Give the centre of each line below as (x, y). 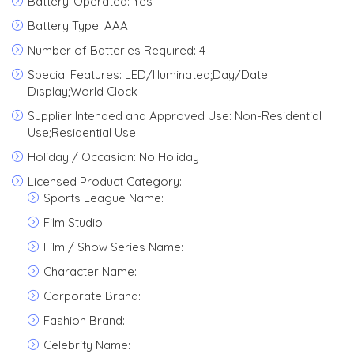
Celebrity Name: (87, 345)
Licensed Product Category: (105, 181)
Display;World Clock (83, 91)
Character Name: (90, 271)
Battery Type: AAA (78, 26)
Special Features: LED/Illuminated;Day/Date (148, 75)
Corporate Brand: (92, 296)
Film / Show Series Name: (113, 247)
